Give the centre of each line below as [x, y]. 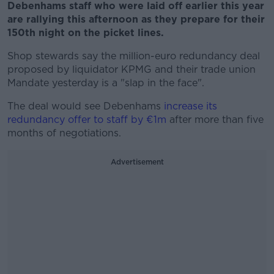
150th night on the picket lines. [86, 33]
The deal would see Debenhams [86, 106]
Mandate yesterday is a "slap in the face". [106, 83]
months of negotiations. [64, 133]
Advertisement [137, 162]
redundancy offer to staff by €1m [87, 120]
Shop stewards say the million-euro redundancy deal [134, 56]
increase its [191, 106]
